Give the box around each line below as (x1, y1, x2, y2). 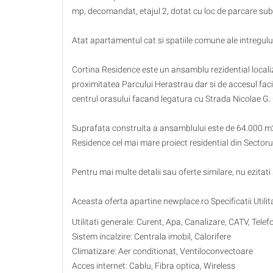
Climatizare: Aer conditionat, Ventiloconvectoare (72, 246, 253, 257)
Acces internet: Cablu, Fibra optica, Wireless (72, 261, 235, 271)
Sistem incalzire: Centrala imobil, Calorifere (72, 232, 231, 242)
